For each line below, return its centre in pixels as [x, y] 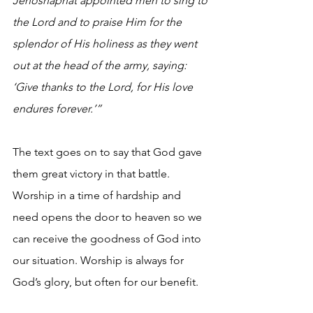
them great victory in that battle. [93, 174]
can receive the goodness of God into [108, 239]
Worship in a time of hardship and [98, 195]
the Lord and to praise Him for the [99, 22]
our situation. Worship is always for [100, 260]
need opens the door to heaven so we [109, 217]
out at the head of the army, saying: [101, 65]
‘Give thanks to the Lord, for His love [104, 87]
